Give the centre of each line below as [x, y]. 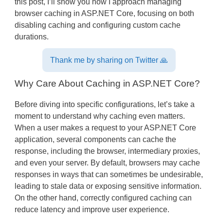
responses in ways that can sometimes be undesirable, [109, 174]
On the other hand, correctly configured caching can [103, 198]
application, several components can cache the [95, 139]
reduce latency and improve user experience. [92, 209]
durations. [32, 36]
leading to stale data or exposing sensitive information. [108, 186]
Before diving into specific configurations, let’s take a [105, 104]
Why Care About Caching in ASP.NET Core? [107, 83]
